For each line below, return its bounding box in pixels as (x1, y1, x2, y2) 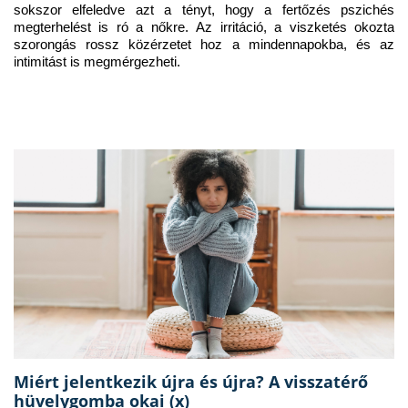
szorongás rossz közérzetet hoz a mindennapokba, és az (14, 37, 394, 53)
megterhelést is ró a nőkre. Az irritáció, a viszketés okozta (14, 20, 394, 36)
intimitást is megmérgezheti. (14, 55, 180, 70)
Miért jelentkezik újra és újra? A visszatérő (14, 371, 368, 393)
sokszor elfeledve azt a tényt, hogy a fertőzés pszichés (14, 3, 394, 18)
